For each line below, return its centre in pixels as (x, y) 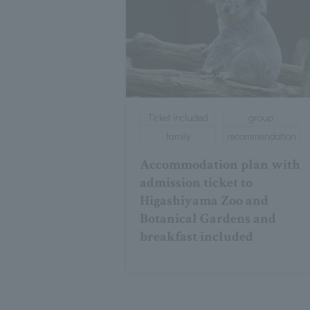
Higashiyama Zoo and (204, 201)
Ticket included (178, 118)
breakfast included (197, 237)
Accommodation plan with (220, 165)
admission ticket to (197, 183)
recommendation (262, 136)
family (178, 136)
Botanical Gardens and (208, 219)
